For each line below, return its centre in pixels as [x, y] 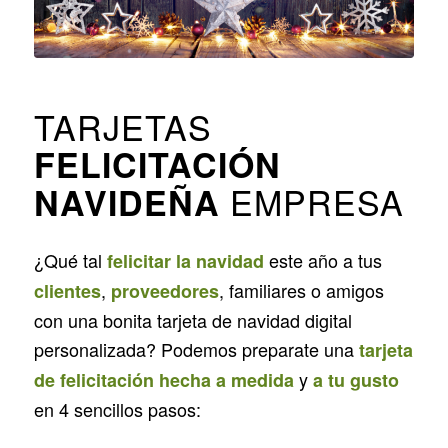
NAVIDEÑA [126, 201]
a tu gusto [355, 380]
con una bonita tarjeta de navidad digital [192, 320]
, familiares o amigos [301, 290]
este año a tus [322, 260]
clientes [67, 291]
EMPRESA [311, 201]
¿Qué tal [70, 260]
